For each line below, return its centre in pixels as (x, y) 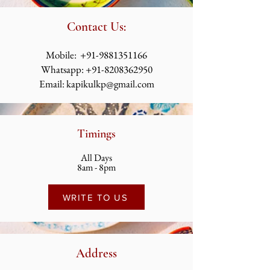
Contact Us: (96, 27)
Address (96, 253)
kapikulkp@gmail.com (110, 84)
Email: (52, 84)
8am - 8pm (96, 167)
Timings (96, 134)
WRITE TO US (95, 197)
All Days (96, 158)
